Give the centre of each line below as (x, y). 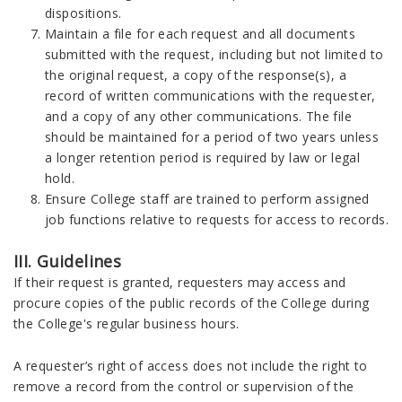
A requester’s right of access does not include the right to (191, 366)
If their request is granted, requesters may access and (180, 282)
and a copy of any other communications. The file (199, 116)
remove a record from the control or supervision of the (184, 386)
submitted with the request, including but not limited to (214, 54)
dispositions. (83, 13)
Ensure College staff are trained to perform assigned (207, 199)
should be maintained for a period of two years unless (212, 137)
